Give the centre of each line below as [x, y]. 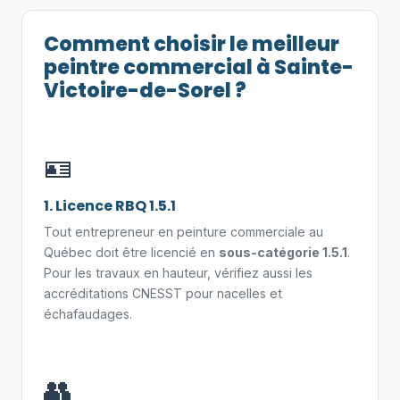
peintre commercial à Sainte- [199, 67]
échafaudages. [88, 314]
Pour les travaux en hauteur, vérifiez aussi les [178, 273]
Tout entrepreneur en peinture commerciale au [183, 232]
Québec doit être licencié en [131, 252]
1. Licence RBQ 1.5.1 [110, 206]
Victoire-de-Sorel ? [145, 90]
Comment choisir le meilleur [192, 44]
